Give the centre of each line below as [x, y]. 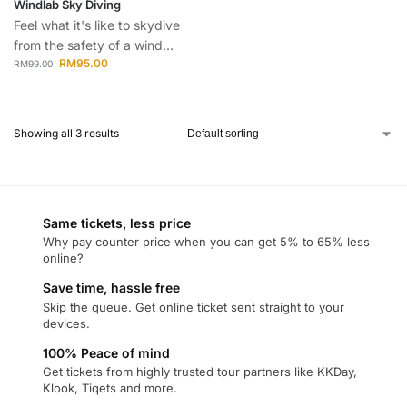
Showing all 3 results [66, 133]
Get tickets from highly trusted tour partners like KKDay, [200, 372]
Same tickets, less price [117, 223]
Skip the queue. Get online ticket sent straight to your [194, 307]
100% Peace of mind [106, 352]
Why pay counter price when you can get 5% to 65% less [206, 242]
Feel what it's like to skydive [97, 25]
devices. [66, 323]
